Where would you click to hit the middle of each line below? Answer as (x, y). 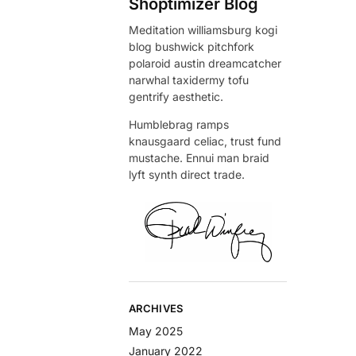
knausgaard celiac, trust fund (205, 141)
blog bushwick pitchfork (192, 46)
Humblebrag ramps (179, 124)
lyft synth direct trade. (187, 174)
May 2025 (156, 331)
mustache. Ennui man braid (199, 157)
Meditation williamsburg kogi (203, 29)
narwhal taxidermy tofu (189, 79)
